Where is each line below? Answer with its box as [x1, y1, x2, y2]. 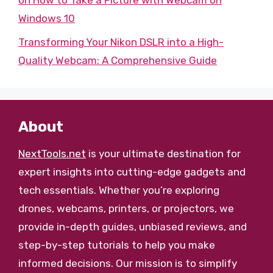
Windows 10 [18, 12, 75, 24]
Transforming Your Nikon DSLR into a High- [18, 35, 224, 48]
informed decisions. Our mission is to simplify [18, 257, 237, 269]
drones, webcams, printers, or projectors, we [18, 202, 234, 214]
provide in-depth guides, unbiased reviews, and [18, 220, 247, 233]
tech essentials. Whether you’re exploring [18, 183, 219, 196]
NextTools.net [18, 147, 86, 160]
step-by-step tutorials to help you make [18, 238, 215, 251]
